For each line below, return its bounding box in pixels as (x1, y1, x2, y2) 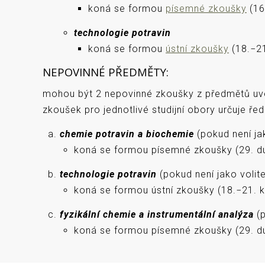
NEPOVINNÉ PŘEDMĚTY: (43, 64, 169, 79)
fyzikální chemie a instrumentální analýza (60, 209, 254, 220)
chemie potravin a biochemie (60, 128, 194, 140)
